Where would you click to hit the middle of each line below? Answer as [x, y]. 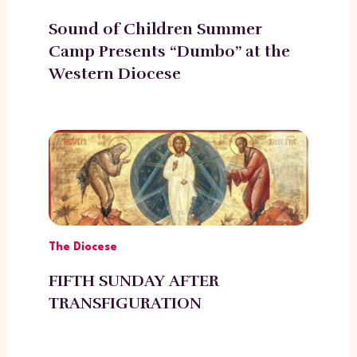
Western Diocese [114, 73]
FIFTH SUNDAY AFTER [133, 280]
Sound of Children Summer [155, 29]
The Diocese [82, 247]
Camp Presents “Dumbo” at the [169, 51]
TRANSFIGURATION [125, 303]
